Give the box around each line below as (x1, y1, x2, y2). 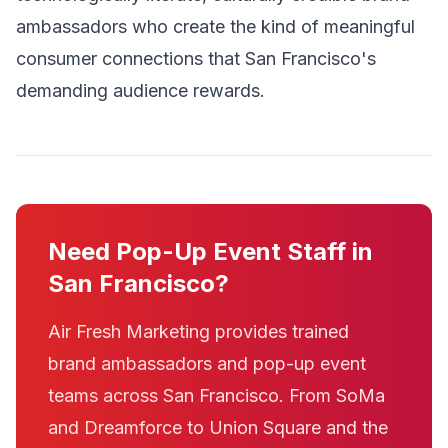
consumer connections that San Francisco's (16, 48, 376, 69)
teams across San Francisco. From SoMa (48, 385, 385, 406)
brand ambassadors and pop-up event (48, 353, 366, 374)
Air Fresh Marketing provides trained (48, 321, 349, 342)
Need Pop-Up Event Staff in (48, 237, 373, 266)
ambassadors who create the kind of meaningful (16, 16, 415, 37)
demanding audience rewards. (16, 80, 265, 101)
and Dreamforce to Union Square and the (48, 417, 388, 438)
